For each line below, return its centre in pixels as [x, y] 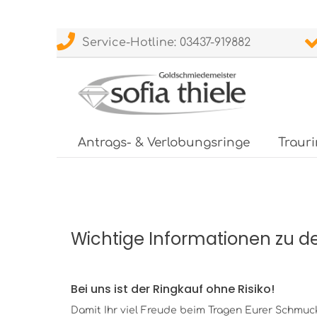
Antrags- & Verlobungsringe [164, 143]
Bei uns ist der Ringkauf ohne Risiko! [173, 289]
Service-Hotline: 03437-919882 [163, 42]
